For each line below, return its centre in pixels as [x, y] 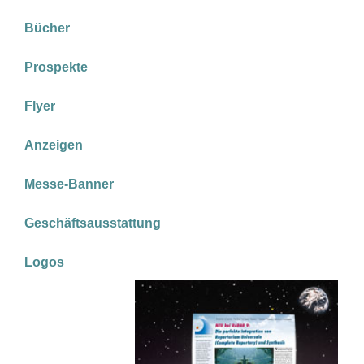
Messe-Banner [69, 184]
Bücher [47, 28]
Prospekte [56, 67]
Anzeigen [54, 145]
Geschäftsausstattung [93, 223]
